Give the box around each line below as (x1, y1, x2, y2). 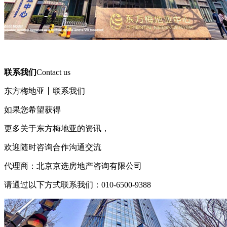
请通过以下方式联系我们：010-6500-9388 (4, 180, 151, 189)
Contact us (36, 68, 70, 77)
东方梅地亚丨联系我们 (4, 87, 85, 95)
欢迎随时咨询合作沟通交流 (4, 143, 101, 152)
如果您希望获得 (4, 105, 61, 114)
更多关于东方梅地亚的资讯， (4, 124, 109, 133)
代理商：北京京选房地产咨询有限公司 (4, 162, 142, 170)
